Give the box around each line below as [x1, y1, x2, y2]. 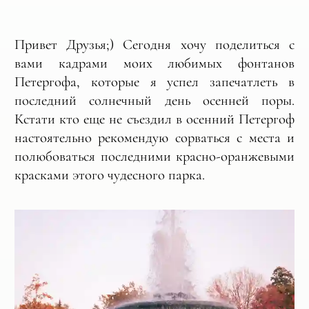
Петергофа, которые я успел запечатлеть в [14, 73, 295, 91]
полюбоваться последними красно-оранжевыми [14, 148, 295, 166]
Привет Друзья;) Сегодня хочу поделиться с [14, 36, 295, 54]
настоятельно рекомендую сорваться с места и [14, 129, 295, 147]
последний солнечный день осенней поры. [14, 92, 295, 110]
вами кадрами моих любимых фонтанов [14, 54, 295, 72]
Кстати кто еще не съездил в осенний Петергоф [14, 110, 295, 128]
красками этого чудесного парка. [14, 166, 212, 184]
